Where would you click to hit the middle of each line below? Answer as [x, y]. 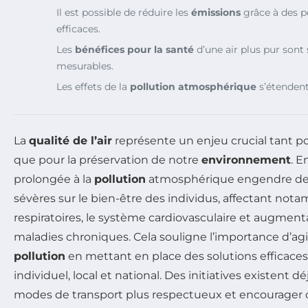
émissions [216, 12]
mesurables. [85, 66]
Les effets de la [93, 86]
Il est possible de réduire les [124, 12]
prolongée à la [54, 179]
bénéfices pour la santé [134, 49]
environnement [246, 159]
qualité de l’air [70, 140]
